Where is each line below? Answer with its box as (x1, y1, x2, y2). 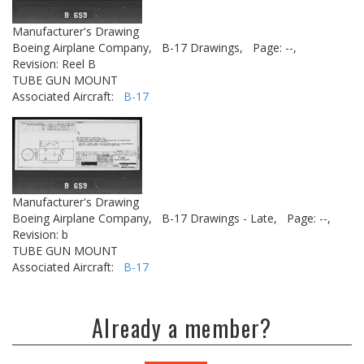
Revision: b (12, 227, 68, 242)
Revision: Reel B (12, 56, 96, 71)
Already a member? (92, 311, 272, 344)
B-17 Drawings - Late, (162, 210, 277, 226)
